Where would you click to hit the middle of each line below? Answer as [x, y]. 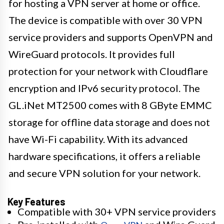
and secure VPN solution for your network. [104, 173]
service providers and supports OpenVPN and [111, 37]
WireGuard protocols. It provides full [92, 54]
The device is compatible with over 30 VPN [105, 20]
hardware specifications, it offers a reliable [104, 156]
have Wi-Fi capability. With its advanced [98, 139]
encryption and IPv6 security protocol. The [104, 88]
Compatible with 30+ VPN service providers [117, 211]
